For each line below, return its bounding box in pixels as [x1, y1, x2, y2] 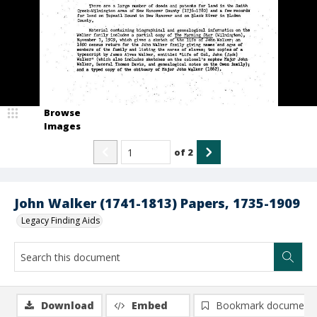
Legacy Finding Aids [21, 214, 100, 226]
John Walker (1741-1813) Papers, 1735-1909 [14, 195, 300, 212]
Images [44, 120, 81, 132]
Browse [44, 106, 81, 119]
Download [41, 299, 94, 312]
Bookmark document [216, 299, 313, 312]
